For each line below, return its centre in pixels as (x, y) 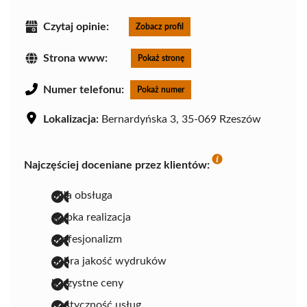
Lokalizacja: (71, 119)
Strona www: (75, 58)
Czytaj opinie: (76, 26)
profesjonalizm (87, 239)
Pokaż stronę (161, 58)
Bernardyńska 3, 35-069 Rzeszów (180, 119)
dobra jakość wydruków (109, 261)
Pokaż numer (161, 89)
